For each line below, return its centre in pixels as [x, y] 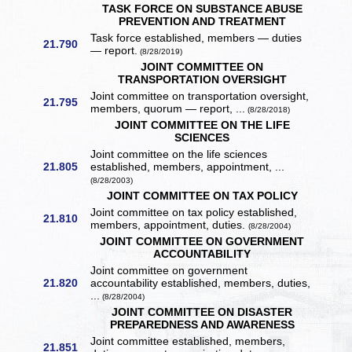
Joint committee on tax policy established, [194, 213]
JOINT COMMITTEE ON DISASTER [202, 312]
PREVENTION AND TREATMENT [202, 22]
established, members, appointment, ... [188, 167]
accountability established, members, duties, [201, 283]
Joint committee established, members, [188, 341]
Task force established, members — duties [196, 38]
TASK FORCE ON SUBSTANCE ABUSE [202, 9]
